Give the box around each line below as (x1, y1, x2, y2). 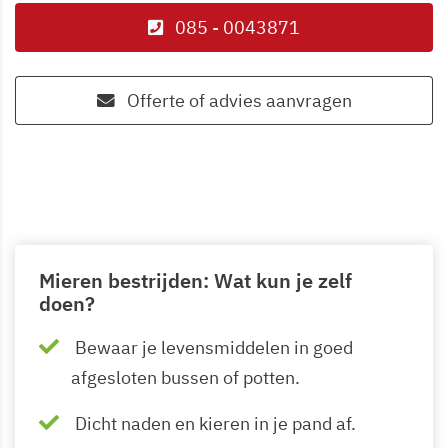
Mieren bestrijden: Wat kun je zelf (39, 267, 352, 294)
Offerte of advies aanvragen (122, 89, 352, 112)
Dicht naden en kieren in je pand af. (75, 411, 356, 435)
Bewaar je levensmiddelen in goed (75, 335, 353, 359)
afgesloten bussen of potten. (71, 365, 300, 389)
